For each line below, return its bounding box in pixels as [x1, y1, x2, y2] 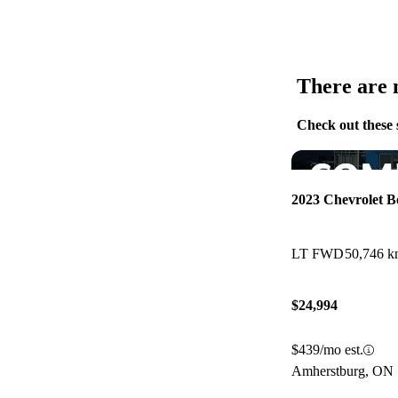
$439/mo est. [291, 342, 363, 358]
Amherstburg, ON [291, 363, 394, 379]
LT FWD [291, 245, 344, 261]
